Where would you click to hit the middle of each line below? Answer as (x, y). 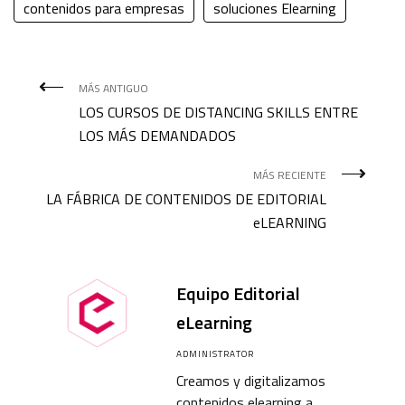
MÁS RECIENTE (290, 175)
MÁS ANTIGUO (113, 89)
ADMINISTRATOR (215, 354)
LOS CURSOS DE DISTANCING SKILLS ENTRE (218, 113)
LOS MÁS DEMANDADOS (157, 136)
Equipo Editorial (238, 294)
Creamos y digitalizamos (251, 381)
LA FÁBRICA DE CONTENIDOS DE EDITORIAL (186, 199)
